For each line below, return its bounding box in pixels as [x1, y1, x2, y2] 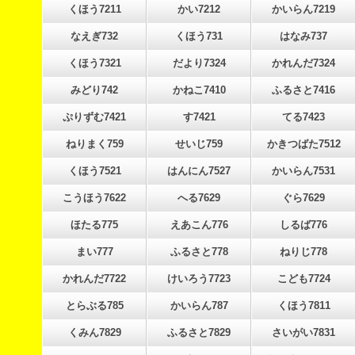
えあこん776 [170, 219, 228, 231]
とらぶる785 [65, 300, 124, 311]
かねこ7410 [172, 84, 226, 96]
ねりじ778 [280, 246, 327, 258]
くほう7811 [277, 300, 330, 311]
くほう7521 [67, 165, 121, 177]
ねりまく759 [65, 138, 124, 150]
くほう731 [175, 30, 223, 42]
